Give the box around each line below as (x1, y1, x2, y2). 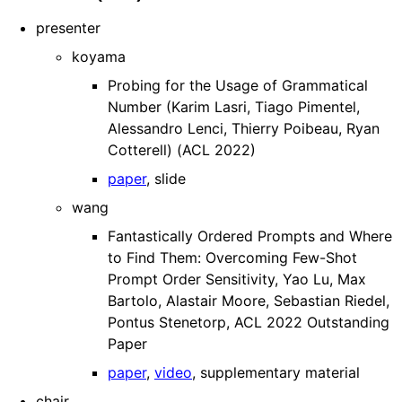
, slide (146, 170, 186, 188)
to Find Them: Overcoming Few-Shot (108, 249, 357, 267)
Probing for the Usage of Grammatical (108, 76, 368, 95)
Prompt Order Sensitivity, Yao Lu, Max (108, 270, 366, 289)
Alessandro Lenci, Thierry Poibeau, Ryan (108, 119, 380, 138)
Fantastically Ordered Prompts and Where (108, 227, 392, 246)
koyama (72, 48, 126, 66)
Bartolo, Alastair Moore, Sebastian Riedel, (108, 292, 389, 310)
